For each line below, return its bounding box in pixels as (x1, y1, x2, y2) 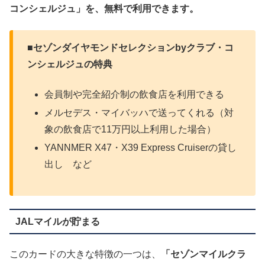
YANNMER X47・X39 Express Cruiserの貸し (44, 143, 237, 153)
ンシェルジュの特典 (27, 59, 112, 70)
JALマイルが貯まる (15, 216, 100, 227)
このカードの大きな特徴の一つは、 (9, 249, 161, 260)
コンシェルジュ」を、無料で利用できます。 (9, 4, 199, 14)
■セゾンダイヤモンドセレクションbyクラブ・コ (27, 43, 234, 53)
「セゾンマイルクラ (161, 249, 246, 260)
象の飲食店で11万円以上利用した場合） (44, 124, 216, 135)
